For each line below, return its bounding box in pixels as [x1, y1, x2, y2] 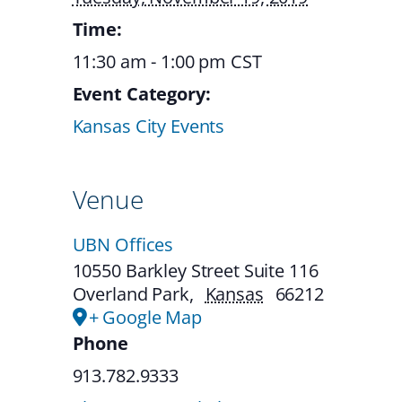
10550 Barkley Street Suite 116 [72, 258, 319, 283]
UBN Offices [72, 232, 174, 257]
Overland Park [72, 281, 189, 306]
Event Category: [72, 81, 211, 106]
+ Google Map [88, 304, 202, 329]
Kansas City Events [72, 113, 225, 138]
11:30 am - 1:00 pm [72, 48, 231, 74]
